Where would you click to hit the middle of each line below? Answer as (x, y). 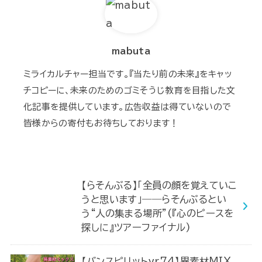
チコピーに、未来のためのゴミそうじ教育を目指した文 (130, 91)
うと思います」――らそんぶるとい (154, 199)
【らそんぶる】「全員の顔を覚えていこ (159, 185)
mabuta (131, 51)
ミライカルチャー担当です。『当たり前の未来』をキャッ (128, 74)
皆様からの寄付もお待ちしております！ (101, 123)
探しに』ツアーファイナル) (136, 227)
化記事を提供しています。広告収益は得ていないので (127, 107)
